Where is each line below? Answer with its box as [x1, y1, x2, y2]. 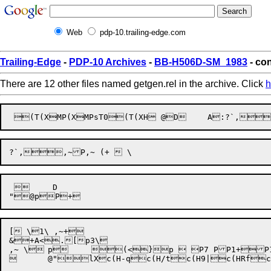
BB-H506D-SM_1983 [154, 57, 247, 67]
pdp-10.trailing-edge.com [100, 28, 186, 37]
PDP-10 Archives [69, 57, 146, 67]
